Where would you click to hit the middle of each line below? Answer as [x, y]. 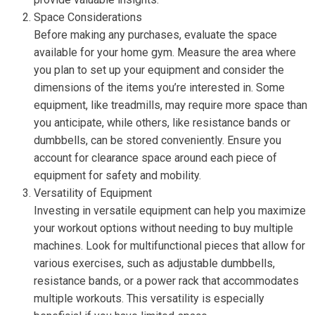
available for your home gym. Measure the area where [165, 52]
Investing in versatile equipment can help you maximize [170, 211]
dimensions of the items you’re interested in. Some [159, 88]
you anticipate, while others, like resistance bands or [162, 123]
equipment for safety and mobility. [117, 175]
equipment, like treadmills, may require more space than [171, 105]
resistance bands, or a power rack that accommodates [166, 281]
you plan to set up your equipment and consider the [159, 70]
